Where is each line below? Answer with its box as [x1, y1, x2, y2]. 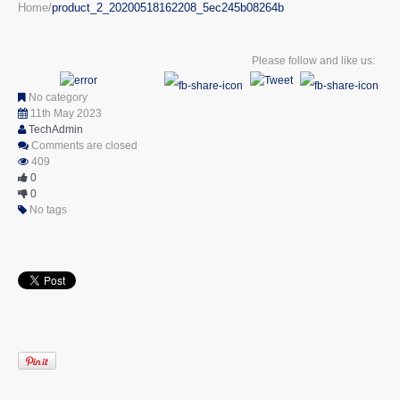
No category [26, 91, 87, 104]
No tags [27, 204, 67, 217]
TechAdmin [29, 123, 83, 137]
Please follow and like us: [252, 54, 375, 67]
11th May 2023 [30, 107, 102, 121]
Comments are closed [31, 139, 137, 153]
